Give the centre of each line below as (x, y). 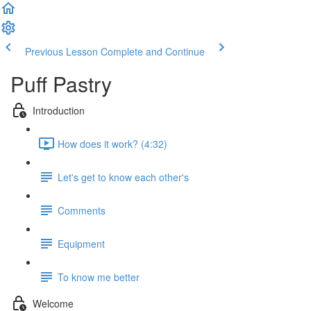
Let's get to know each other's (123, 177)
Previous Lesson (61, 51)
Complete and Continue (153, 51)
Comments (82, 210)
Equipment (81, 243)
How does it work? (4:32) (112, 143)
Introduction (59, 110)
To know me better (99, 277)
